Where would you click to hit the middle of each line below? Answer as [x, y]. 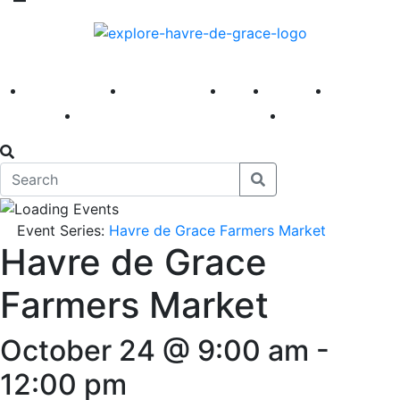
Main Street [125, 114]
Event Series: [63, 231]
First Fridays [173, 89]
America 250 [72, 89]
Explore [296, 89]
